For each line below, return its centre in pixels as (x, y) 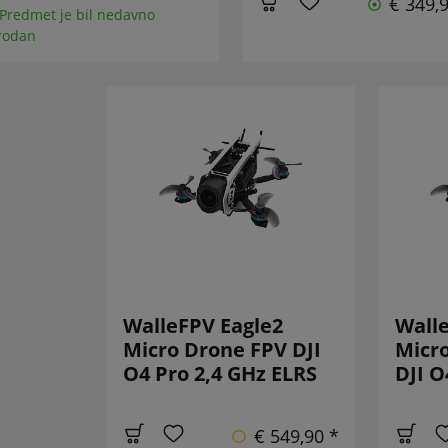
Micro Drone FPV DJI (221, 350)
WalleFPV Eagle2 (202, 326)
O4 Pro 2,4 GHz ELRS (219, 374)
